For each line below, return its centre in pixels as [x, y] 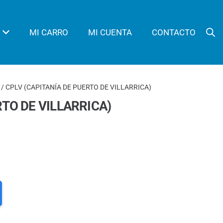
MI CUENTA [110, 32]
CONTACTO [174, 32]
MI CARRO [49, 32]
